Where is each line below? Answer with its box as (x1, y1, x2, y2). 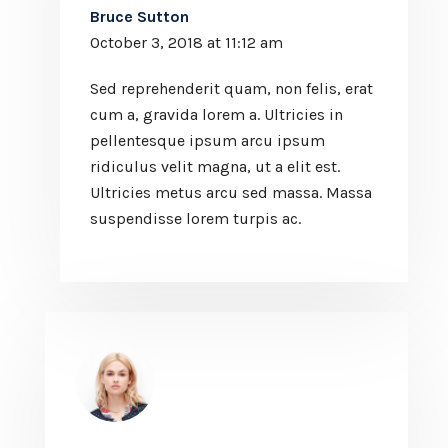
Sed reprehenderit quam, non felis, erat (90, 78, 373, 98)
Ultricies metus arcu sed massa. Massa (90, 182, 372, 202)
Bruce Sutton (90, 6, 189, 26)
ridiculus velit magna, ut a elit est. (90, 156, 340, 176)
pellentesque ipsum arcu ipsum (90, 130, 325, 150)
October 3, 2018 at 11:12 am (90, 32, 283, 52)
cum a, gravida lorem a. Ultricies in (90, 104, 343, 124)
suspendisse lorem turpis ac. (90, 208, 301, 228)
